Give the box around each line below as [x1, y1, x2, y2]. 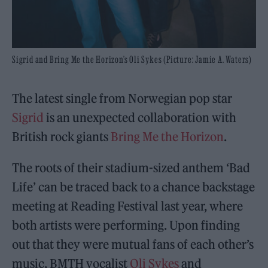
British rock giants [12, 129, 111, 144]
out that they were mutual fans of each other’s [12, 236, 254, 252]
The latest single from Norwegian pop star [12, 90, 233, 106]
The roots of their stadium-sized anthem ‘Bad [12, 160, 251, 175]
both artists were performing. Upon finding [12, 217, 240, 233]
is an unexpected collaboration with [44, 109, 237, 125]
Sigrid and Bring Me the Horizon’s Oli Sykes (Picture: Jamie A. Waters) [12, 53, 252, 65]
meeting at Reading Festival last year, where [12, 198, 243, 214]
